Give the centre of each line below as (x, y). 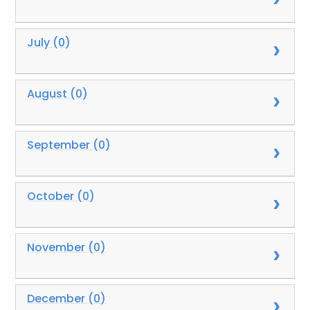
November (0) (67, 247)
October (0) (61, 196)
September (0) (69, 145)
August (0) (58, 93)
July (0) (49, 42)
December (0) (67, 298)
